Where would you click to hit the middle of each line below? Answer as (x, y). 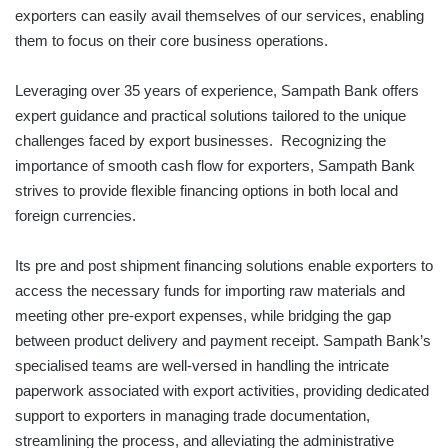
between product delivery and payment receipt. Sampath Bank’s (223, 341)
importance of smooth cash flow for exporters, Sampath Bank (215, 166)
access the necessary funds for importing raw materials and (210, 291)
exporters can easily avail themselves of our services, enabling (219, 16)
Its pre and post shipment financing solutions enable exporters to (224, 266)
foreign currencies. (75, 216)
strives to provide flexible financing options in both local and (206, 191)
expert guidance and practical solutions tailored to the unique (210, 116)
